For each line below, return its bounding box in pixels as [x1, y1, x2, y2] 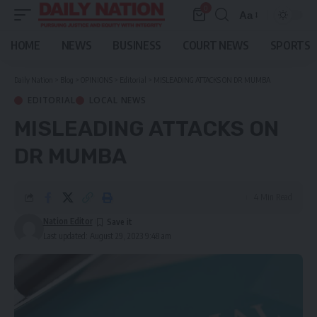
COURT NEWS [182, 38, 249, 52]
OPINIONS [81, 75, 113, 84]
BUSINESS [113, 38, 161, 52]
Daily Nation [14, 75, 53, 84]
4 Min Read [254, 192, 292, 202]
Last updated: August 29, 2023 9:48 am [42, 231, 171, 241]
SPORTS [270, 38, 311, 52]
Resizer [238, 34, 275, 47]
